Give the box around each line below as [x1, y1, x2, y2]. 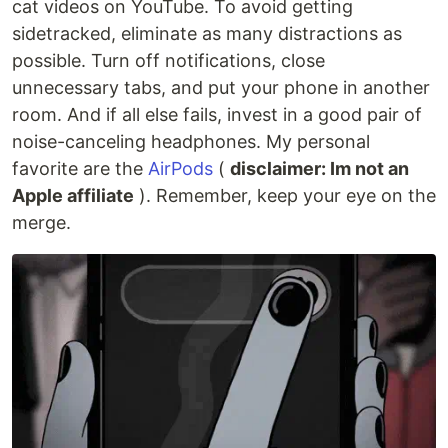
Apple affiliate [12, 184, 134, 206]
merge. [12, 211, 71, 233]
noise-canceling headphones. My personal [12, 130, 370, 152]
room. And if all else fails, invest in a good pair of [12, 103, 422, 125]
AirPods [148, 157, 213, 179]
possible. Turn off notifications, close [12, 49, 325, 71]
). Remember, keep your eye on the [134, 184, 436, 206]
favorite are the [12, 157, 148, 179]
